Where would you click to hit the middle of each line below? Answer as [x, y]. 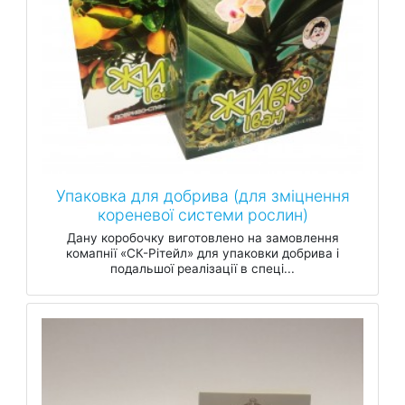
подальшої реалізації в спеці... [202, 268]
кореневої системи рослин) [202, 215]
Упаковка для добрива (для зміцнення [202, 196]
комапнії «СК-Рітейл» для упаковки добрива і [202, 253]
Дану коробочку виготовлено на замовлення [202, 237]
